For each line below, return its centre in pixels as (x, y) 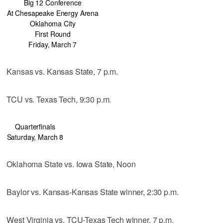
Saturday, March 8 (35, 137)
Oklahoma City (53, 23)
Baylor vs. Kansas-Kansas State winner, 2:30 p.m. (93, 192)
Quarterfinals (35, 126)
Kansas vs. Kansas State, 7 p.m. (62, 71)
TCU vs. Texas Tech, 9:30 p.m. (59, 99)
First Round (53, 34)
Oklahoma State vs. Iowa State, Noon (71, 164)
